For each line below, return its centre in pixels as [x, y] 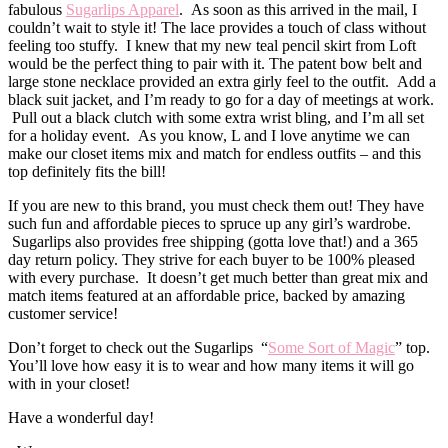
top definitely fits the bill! [87, 171]
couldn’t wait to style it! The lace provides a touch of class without [217, 27]
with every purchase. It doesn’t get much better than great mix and [218, 277]
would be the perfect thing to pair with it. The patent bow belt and [215, 63]
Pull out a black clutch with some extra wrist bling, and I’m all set [216, 117]
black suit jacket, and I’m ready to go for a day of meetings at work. [221, 99]
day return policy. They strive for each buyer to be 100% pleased [211, 259]
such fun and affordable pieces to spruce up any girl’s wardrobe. [209, 223]
